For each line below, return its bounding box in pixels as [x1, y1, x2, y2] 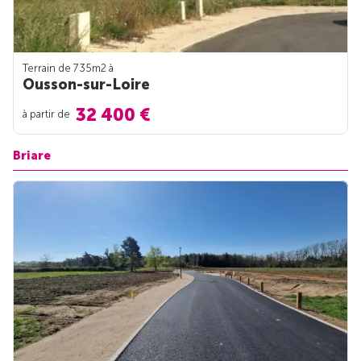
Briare [13, 148, 51, 164]
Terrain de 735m [23, 62, 101, 75]
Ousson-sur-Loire [23, 76, 150, 94]
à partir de [23, 107, 73, 120]
